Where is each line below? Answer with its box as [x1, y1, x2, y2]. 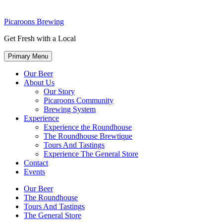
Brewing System [44, 105, 96, 114]
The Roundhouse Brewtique [44, 132, 132, 141]
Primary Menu [8, 53, 48, 60]
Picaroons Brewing [4, 17, 64, 26]
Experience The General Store [44, 150, 138, 159]
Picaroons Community [44, 96, 113, 105]
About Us [24, 78, 55, 87]
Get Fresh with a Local [4, 34, 76, 43]
